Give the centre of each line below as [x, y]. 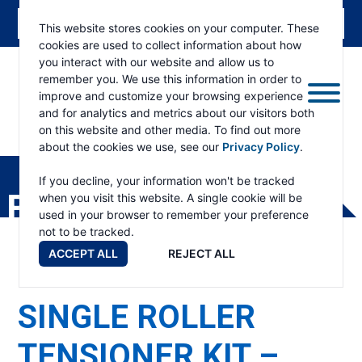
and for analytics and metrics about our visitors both [177, 113]
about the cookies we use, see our [130, 147]
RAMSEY [44, 148]
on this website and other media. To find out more [170, 130]
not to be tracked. [86, 232]
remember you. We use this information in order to [170, 79]
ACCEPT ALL [83, 253]
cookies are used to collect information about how [170, 45]
